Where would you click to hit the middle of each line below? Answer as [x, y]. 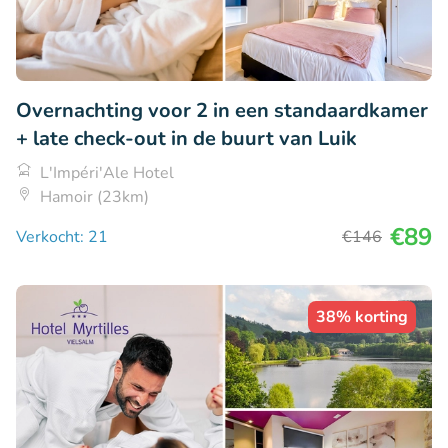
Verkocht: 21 [62, 236]
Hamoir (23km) [94, 196]
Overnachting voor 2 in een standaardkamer [222, 110]
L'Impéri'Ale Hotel [107, 172]
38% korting [362, 316]
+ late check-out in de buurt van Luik [186, 138]
